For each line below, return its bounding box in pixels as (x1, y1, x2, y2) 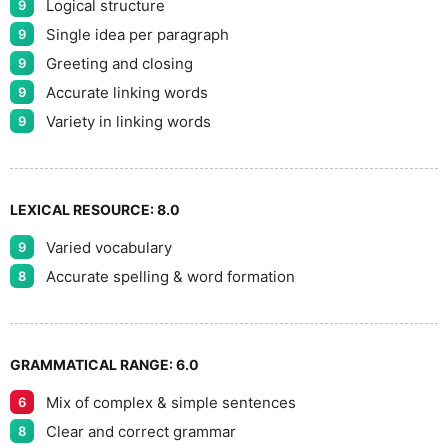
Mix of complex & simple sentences (46, 392, 296, 412)
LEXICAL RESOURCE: (10, 201, 157, 218)
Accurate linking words (46, 82, 208, 102)
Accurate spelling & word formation (46, 266, 295, 286)
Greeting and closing (46, 53, 193, 73)
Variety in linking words (46, 111, 211, 131)
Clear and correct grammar (46, 421, 236, 441)
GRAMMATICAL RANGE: (10, 356, 176, 373)
